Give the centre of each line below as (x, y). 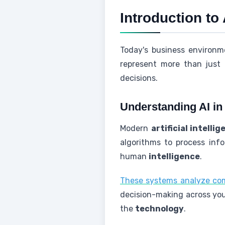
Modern (136, 128)
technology (159, 209)
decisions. (139, 78)
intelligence (174, 156)
